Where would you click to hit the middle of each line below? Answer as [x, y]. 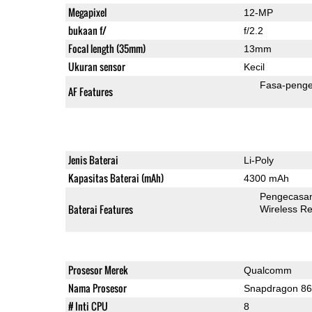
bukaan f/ [87, 30]
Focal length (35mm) [107, 48]
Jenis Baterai [93, 159]
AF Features [90, 91]
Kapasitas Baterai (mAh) [116, 178]
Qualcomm [267, 270]
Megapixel [87, 12]
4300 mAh [266, 178]
